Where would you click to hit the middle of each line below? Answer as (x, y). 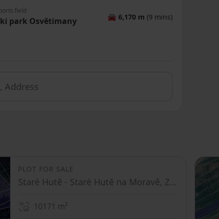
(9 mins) (159, 17)
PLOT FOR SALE (46, 169)
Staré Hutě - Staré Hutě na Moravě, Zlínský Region (173, 182)
